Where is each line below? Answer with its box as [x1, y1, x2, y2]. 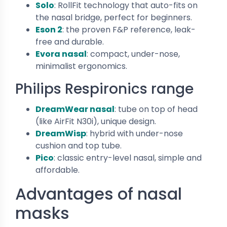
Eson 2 [35, 23, 62, 35]
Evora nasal [35, 48, 87, 60]
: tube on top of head [115, 103, 198, 115]
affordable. [35, 164, 80, 176]
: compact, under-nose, [87, 48, 180, 60]
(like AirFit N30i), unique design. [35, 115, 156, 127]
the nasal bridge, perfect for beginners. [35, 11, 192, 23]
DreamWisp [35, 127, 86, 139]
